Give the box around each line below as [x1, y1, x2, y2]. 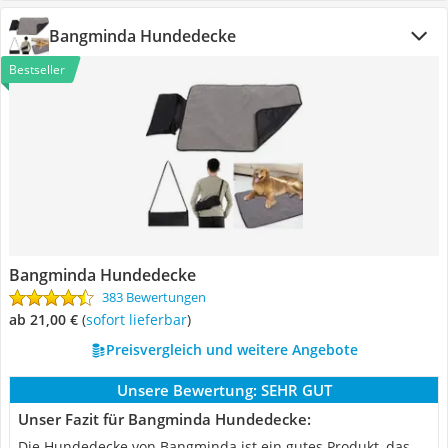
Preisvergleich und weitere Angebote [105, 340, 358, 359]
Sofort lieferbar [93, 310, 187, 329]
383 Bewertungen [102, 288, 206, 306]
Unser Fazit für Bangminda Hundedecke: [18, 409, 311, 429]
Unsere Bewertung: [116, 380, 257, 400]
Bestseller [9, 61, 65, 78]
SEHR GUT [260, 380, 332, 400]
